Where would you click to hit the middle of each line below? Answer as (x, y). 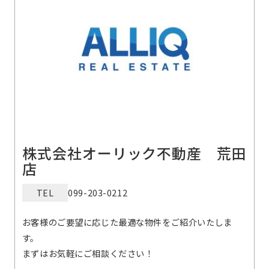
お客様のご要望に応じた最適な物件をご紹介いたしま (127, 222)
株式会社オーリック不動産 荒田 (134, 153)
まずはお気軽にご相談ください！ (88, 253)
